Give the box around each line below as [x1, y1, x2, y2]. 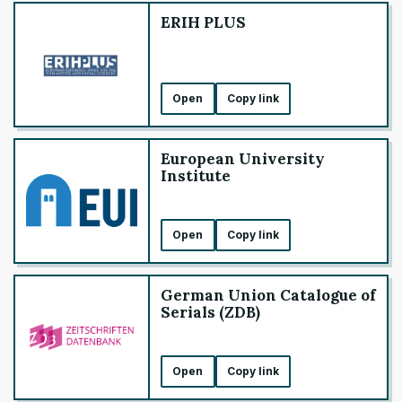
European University [161, 148, 325, 169]
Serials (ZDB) [161, 301, 260, 322]
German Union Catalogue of [161, 284, 376, 305]
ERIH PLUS [161, 12, 246, 32]
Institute [161, 165, 231, 186]
